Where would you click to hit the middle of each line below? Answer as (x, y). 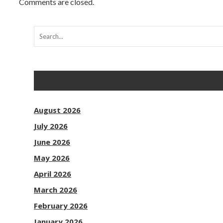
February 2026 (61, 206)
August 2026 (57, 110)
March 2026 (56, 190)
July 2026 (51, 126)
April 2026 (53, 174)
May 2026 (52, 158)
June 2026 (52, 142)
